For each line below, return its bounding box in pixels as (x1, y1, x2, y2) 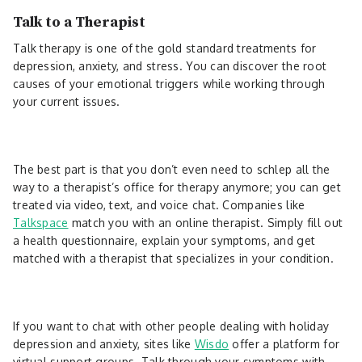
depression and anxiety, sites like (13, 336, 195, 351)
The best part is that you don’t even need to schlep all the (13, 162, 330, 176)
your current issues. (13, 94, 124, 108)
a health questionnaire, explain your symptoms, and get (13, 233, 316, 247)
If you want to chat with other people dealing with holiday (13, 318, 330, 333)
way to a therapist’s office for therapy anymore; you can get (13, 179, 341, 194)
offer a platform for (229, 336, 340, 351)
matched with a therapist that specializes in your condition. (13, 250, 338, 265)
